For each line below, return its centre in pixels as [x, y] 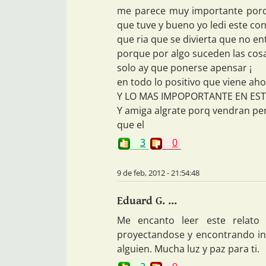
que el [131, 124]
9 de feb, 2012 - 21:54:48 [158, 172]
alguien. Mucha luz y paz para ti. [188, 248]
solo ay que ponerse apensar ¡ [184, 67]
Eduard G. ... [147, 200]
